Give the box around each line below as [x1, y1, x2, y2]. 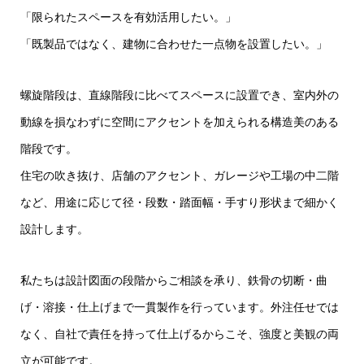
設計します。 [19, 223, 89, 236]
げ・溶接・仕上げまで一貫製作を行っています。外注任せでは [19, 301, 339, 314]
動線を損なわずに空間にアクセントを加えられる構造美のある [19, 115, 339, 129]
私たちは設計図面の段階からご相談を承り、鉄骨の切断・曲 [19, 274, 327, 288]
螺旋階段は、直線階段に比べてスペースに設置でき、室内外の [19, 89, 339, 102]
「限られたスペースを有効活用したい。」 [19, 10, 236, 24]
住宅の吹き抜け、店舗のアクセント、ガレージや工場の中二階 [19, 169, 339, 183]
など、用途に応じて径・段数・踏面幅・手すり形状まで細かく [19, 196, 339, 210]
